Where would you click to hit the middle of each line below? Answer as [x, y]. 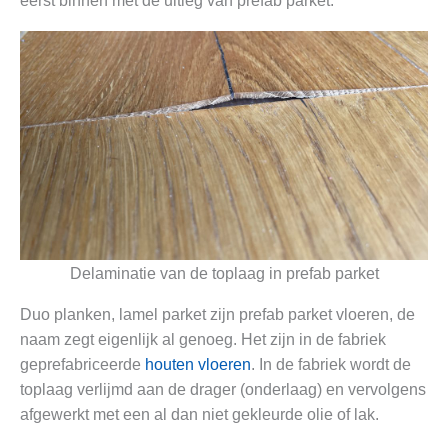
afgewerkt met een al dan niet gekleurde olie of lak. [199, 414]
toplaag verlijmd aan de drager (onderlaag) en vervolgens [223, 389]
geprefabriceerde [82, 364]
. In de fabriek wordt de [331, 364]
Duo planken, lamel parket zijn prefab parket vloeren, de [217, 314]
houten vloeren [198, 364]
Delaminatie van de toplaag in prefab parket [224, 273]
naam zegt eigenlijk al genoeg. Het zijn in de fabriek [203, 339]
